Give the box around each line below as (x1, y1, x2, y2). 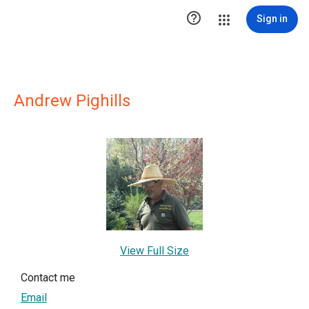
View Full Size (120, 244, 189, 258)
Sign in (257, 13, 288, 24)
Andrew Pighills (14, 91, 130, 110)
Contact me (21, 271, 75, 285)
